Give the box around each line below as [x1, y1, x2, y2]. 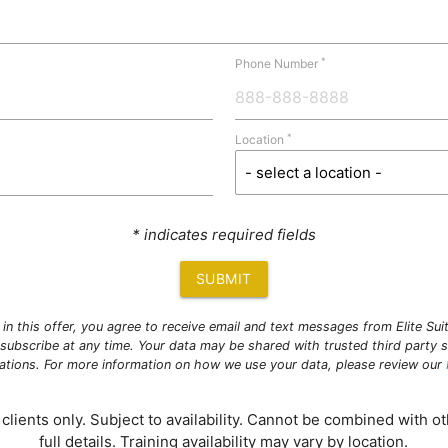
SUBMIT [195, 270, 252, 288]
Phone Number [235, 56, 322, 72]
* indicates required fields [131, 225, 316, 245]
